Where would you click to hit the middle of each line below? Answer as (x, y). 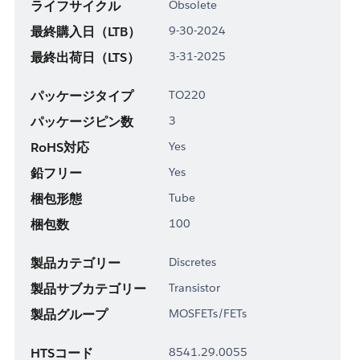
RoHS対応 (59, 147)
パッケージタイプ (82, 96)
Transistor (194, 287)
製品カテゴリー (75, 263)
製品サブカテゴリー (88, 288)
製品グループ (69, 314)
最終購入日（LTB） (85, 31)
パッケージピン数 (82, 121)
